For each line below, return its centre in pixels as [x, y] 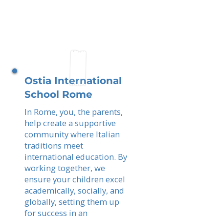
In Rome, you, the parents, [74, 112]
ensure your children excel [75, 179]
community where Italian [72, 134]
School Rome [58, 94]
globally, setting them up [72, 202]
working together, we [65, 168]
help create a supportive [70, 123]
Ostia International [73, 81]
